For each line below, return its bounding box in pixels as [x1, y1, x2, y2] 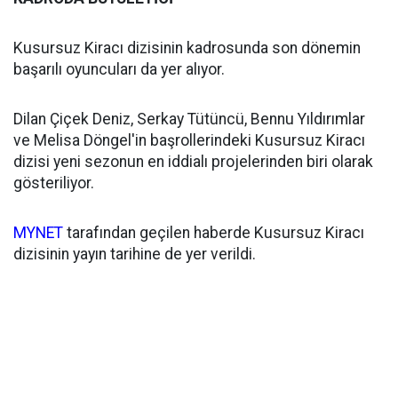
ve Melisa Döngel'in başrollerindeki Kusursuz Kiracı [13, 131, 365, 149]
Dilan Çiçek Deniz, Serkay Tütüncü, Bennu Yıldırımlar [13, 110, 365, 128]
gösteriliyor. [13, 174, 94, 192]
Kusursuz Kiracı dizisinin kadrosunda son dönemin [13, 39, 361, 57]
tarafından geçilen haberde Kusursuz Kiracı [63, 224, 364, 242]
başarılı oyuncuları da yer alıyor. [13, 60, 225, 78]
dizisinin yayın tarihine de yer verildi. [13, 245, 256, 263]
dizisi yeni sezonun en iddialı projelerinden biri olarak [13, 153, 373, 171]
